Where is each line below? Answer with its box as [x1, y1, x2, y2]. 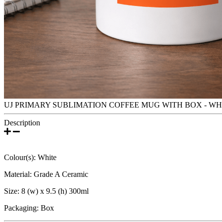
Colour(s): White [4, 153, 56, 162]
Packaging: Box [4, 203, 54, 212]
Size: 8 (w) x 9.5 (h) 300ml [4, 186, 89, 195]
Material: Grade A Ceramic [4, 169, 88, 178]
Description [4, 118, 40, 127]
